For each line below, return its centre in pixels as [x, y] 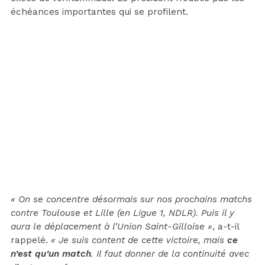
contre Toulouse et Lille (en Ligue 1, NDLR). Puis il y [122, 213]
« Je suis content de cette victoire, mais [139, 240]
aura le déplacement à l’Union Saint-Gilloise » [112, 226]
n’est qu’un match [51, 253]
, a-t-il [226, 226]
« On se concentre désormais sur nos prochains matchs [131, 199]
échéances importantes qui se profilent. [99, 12]
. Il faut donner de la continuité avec [170, 253]
